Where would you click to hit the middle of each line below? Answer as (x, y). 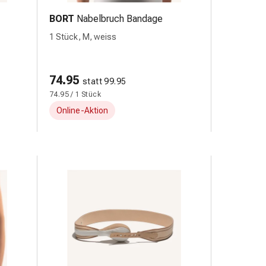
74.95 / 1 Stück (75, 94)
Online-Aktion (82, 110)
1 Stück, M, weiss (83, 37)
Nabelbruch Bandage (120, 19)
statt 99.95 (104, 81)
